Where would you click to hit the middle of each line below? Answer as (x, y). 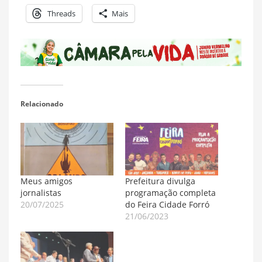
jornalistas (42, 193)
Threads (61, 13)
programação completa (170, 193)
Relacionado (42, 104)
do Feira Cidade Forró (167, 205)
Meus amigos (46, 181)
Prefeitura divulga (160, 181)
